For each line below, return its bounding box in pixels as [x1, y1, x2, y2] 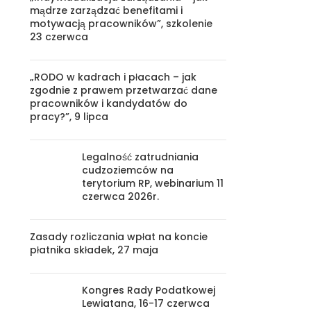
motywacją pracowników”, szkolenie [29, 17, 212, 31]
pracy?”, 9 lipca [29, 110, 108, 124]
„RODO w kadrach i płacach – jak [29, 70, 196, 84]
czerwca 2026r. [81, 190, 159, 203]
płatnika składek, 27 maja [29, 243, 158, 257]
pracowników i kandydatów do [29, 96, 187, 110]
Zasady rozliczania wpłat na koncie [29, 230, 208, 244]
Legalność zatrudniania [81, 150, 199, 164]
